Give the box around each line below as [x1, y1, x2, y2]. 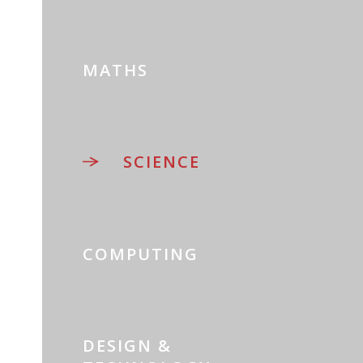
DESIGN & [83, 334, 173, 357]
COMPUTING [83, 242, 199, 265]
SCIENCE [123, 151, 201, 173]
